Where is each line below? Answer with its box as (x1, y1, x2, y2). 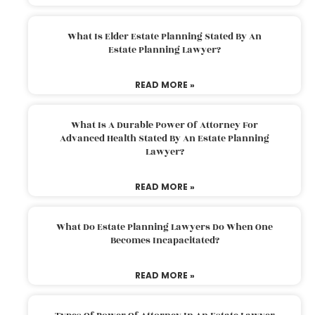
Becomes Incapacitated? (110, 233, 219, 247)
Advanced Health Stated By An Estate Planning (60, 131, 269, 146)
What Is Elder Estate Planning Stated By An (67, 29, 262, 44)
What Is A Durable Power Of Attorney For (71, 117, 258, 132)
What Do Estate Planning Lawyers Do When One (56, 219, 273, 234)
